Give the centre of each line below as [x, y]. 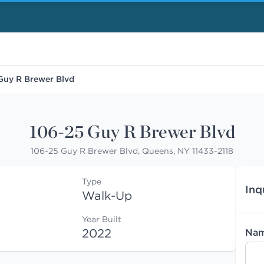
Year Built [101, 219]
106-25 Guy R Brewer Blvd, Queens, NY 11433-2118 [132, 151]
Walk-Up [107, 195]
